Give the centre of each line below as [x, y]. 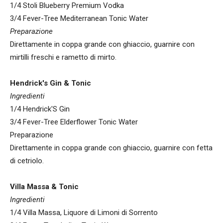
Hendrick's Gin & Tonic [51, 83]
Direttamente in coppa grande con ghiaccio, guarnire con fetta [111, 148]
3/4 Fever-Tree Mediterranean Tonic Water [79, 18]
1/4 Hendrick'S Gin [40, 109]
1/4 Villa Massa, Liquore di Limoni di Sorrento [84, 212]
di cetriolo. [27, 161]
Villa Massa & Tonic [44, 186]
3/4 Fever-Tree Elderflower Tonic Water [74, 122]
